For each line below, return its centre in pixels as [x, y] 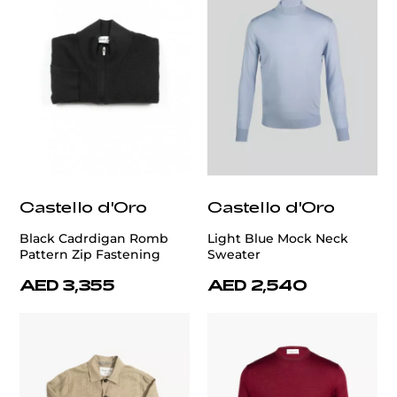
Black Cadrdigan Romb [94, 239]
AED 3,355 [67, 285]
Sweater [234, 255]
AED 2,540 [257, 285]
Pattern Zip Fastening [90, 255]
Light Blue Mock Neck [278, 239]
